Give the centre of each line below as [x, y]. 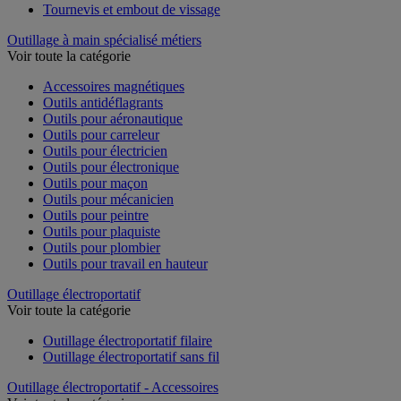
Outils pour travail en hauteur [125, 263]
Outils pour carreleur [101, 134]
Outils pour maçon [95, 183]
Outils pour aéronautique [113, 118]
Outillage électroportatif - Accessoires [113, 387]
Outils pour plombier [102, 247]
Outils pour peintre [96, 215]
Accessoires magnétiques [114, 86]
